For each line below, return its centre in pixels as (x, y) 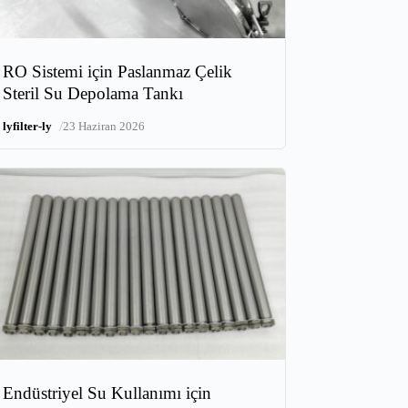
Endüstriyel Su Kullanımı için (107, 393)
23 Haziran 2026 (104, 127)
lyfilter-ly (28, 127)
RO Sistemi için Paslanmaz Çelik (118, 72)
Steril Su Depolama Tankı (93, 94)
